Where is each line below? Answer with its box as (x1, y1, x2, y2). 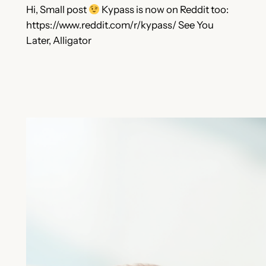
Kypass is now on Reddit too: (99, 4, 229, 16)
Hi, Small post (26, 4, 88, 16)
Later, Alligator (26, 34, 91, 47)
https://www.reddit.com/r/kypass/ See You (26, 19, 214, 31)
